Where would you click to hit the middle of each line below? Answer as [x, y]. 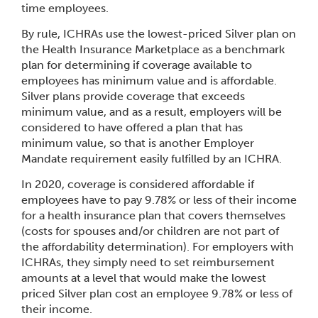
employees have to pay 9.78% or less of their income [159, 200]
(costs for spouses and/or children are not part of [150, 231]
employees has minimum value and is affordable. [149, 81]
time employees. [65, 8]
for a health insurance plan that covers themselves [153, 215]
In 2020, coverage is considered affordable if [138, 184]
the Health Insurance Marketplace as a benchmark [153, 49]
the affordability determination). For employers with [158, 247]
